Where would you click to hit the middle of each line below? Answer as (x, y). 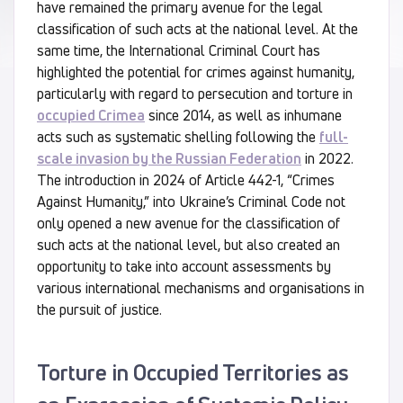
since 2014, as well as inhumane (243, 115)
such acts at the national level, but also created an (188, 244)
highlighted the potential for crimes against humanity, (196, 72)
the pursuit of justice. (99, 309)
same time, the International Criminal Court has (179, 50)
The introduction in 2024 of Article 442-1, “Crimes (186, 179)
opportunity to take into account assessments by (184, 266)
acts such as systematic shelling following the (178, 136)
